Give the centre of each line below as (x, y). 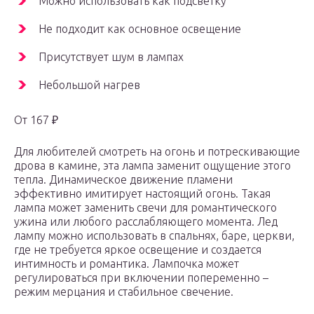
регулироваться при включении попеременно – (141, 278)
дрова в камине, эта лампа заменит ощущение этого (152, 166)
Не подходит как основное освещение (140, 29)
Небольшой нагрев (89, 85)
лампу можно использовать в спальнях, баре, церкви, (154, 236)
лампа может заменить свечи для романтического (145, 208)
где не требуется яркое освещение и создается (138, 250)
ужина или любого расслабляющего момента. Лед (146, 222)
